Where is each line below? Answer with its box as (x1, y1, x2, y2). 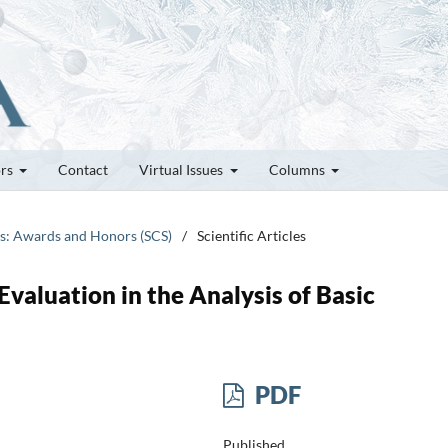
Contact (58, 160, 108, 178)
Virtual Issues (139, 160, 226, 178)
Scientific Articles (197, 226, 306, 244)
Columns (268, 160, 328, 178)
